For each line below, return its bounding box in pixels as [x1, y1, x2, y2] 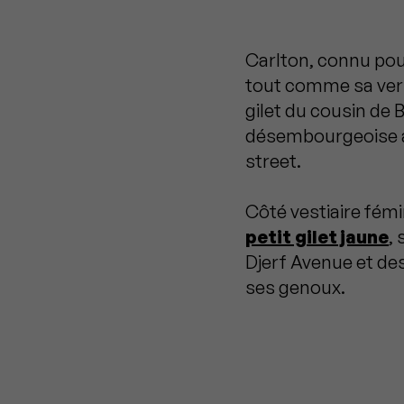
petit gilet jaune [245, 225, 389, 248]
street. [245, 149, 301, 172]
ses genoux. [245, 275, 345, 298]
